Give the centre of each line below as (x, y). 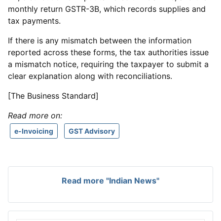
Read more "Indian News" (110, 181)
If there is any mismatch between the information (100, 40)
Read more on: (35, 115)
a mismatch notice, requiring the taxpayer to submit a (108, 64)
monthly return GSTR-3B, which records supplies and (107, 9)
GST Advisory (92, 131)
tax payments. (34, 21)
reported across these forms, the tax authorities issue (108, 52)
